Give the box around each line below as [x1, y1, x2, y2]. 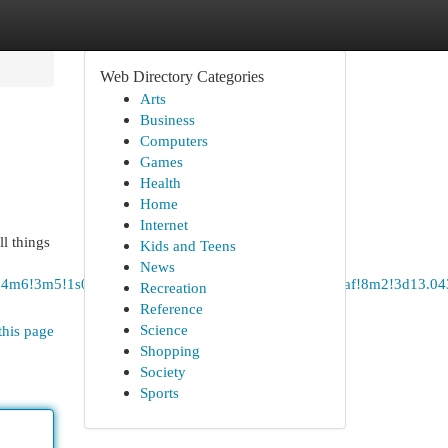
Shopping [139, 342, 200, 359]
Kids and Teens [139, 237, 236, 254]
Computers [139, 132, 208, 149]
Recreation [139, 279, 207, 296]
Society [139, 363, 186, 380]
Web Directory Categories [99, 68, 264, 85]
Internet [139, 216, 188, 233]
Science [139, 321, 188, 338]
